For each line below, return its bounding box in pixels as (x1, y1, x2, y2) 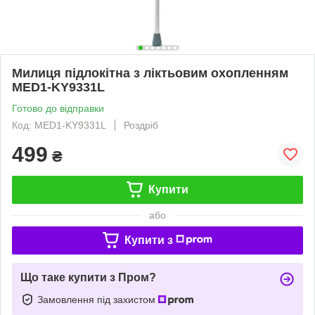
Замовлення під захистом (37, 293, 158, 305)
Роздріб (124, 119, 158, 131)
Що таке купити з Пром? (20, 271, 156, 283)
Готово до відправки (12, 102, 104, 114)
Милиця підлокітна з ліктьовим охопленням (12, 65, 288, 80)
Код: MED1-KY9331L (12, 119, 106, 131)
